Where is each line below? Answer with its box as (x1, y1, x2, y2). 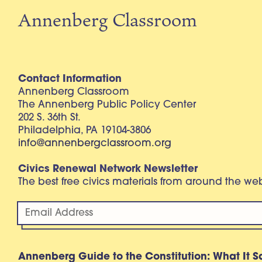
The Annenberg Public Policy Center (18, 99, 196, 110)
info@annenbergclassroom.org (18, 138, 172, 149)
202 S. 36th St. (18, 112, 81, 123)
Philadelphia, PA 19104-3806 (18, 125, 151, 136)
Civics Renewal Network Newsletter (18, 164, 198, 175)
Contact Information (18, 74, 122, 84)
